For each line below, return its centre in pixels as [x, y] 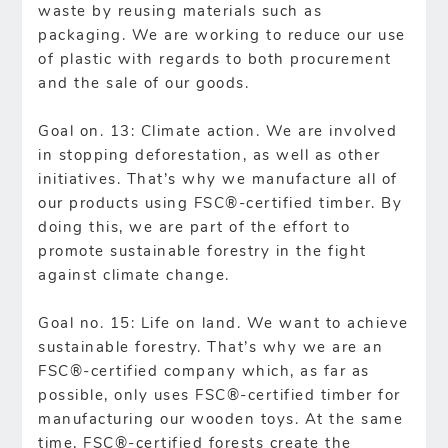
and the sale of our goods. [144, 84]
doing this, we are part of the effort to [194, 228]
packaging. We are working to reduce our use [222, 36]
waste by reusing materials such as [180, 12]
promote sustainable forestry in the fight [202, 252]
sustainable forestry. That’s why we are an [211, 348]
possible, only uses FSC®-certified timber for [219, 396]
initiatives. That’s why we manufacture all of [218, 180]
